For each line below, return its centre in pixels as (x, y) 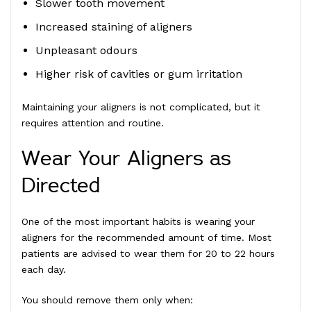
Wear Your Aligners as (126, 159)
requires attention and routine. (93, 123)
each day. (44, 269)
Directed (61, 186)
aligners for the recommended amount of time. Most (146, 237)
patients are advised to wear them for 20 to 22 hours (148, 253)
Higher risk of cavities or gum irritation (139, 74)
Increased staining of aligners (114, 26)
